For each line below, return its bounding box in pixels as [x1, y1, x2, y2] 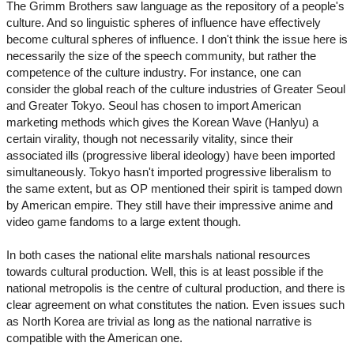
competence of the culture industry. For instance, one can [6, 66, 301, 80]
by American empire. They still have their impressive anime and [6, 198, 333, 213]
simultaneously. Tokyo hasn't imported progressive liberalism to [6, 165, 331, 179]
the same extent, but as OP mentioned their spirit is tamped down [6, 182, 342, 196]
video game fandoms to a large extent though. [6, 215, 241, 229]
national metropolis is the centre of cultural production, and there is [6, 281, 345, 296]
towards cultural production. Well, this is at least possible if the [6, 265, 323, 279]
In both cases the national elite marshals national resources [6, 248, 311, 262]
